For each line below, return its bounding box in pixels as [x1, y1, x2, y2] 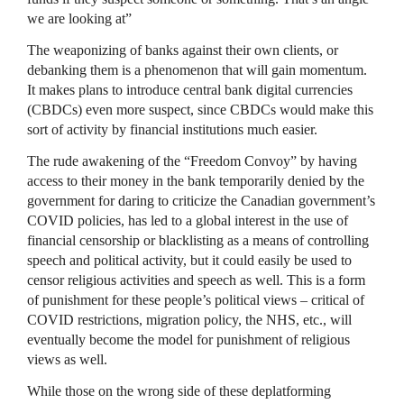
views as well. [27, 351, 107, 367]
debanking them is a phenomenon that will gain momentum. [27, 61, 367, 78]
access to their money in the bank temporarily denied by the [27, 172, 364, 188]
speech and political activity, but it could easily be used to [27, 252, 352, 268]
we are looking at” [27, 10, 132, 26]
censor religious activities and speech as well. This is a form [27, 271, 365, 288]
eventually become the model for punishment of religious [27, 331, 350, 347]
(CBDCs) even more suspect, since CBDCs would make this [27, 101, 373, 117]
